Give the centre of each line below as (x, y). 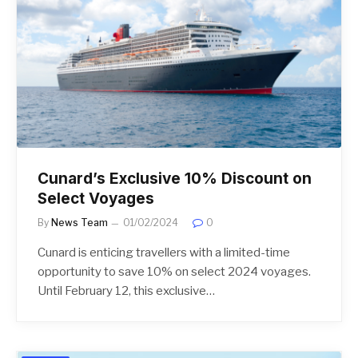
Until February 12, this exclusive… (126, 291)
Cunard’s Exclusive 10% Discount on (175, 179)
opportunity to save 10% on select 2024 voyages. (174, 272)
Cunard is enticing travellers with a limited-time (164, 253)
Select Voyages (96, 199)
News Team (80, 223)
